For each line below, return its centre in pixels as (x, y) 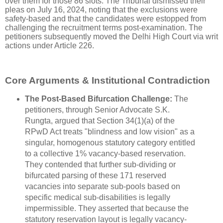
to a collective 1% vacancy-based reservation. (105, 153)
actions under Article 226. (50, 46)
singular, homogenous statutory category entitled (110, 142)
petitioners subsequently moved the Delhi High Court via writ (111, 37)
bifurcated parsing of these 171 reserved (95, 175)
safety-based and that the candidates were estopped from (106, 19)
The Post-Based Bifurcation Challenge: (98, 99)
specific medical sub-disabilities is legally (97, 197)
